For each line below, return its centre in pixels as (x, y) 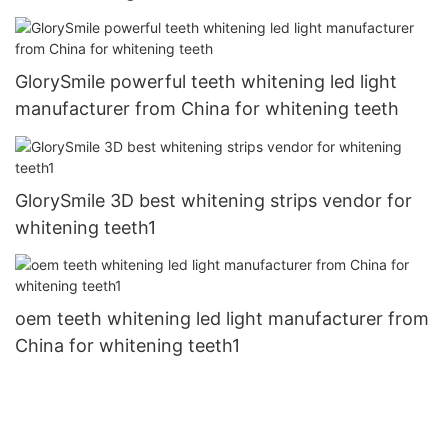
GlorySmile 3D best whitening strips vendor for (213, 200)
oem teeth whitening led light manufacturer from (222, 319)
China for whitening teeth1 (127, 346)
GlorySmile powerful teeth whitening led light (206, 82)
